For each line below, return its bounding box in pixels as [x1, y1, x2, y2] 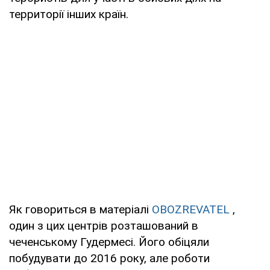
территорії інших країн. [9, 7, 128, 21]
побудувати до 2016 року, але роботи [9, 251, 210, 265]
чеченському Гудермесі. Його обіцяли [9, 234, 209, 249]
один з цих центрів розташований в [9, 218, 198, 233]
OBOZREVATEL [152, 202, 230, 216]
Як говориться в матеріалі [9, 202, 152, 216]
